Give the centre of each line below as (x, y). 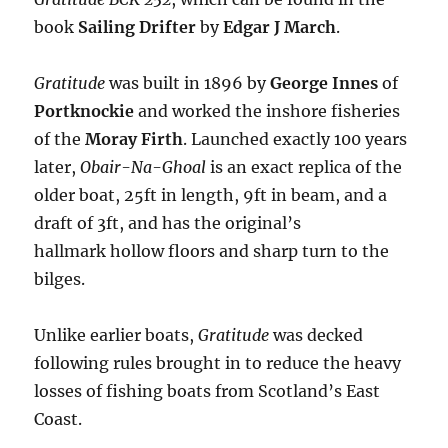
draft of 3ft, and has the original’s (168, 222)
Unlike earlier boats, (116, 334)
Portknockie (84, 110)
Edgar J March (280, 26)
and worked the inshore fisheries (267, 110)
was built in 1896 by (188, 82)
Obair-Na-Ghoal (143, 166)
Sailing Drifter (137, 26)
